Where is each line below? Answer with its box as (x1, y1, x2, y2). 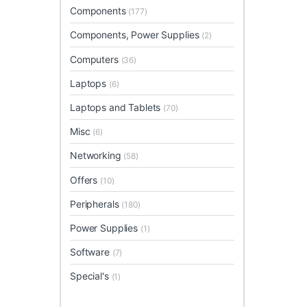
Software (70, 246, 112, 258)
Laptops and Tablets (70, 101, 164, 113)
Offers (70, 173, 101, 186)
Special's (70, 270, 112, 282)
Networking (70, 149, 124, 162)
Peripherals (70, 197, 122, 210)
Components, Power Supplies (70, 29, 202, 41)
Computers (70, 53, 121, 65)
